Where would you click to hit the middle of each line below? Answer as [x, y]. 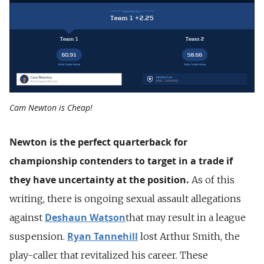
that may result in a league [186, 217]
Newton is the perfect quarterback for [98, 142]
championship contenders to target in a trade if [121, 161]
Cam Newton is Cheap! [51, 107]
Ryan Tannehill [103, 236]
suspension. [38, 236]
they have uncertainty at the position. [99, 179]
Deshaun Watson [85, 217]
